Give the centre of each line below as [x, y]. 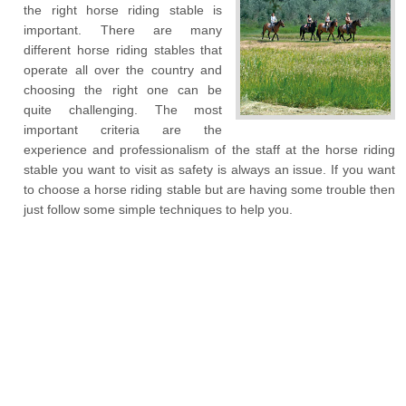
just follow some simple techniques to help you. [159, 209]
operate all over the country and [123, 70]
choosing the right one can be [123, 90]
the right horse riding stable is [123, 10]
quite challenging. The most [123, 110]
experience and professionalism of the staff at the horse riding [209, 150]
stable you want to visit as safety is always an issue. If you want [209, 169]
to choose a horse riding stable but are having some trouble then [209, 189]
